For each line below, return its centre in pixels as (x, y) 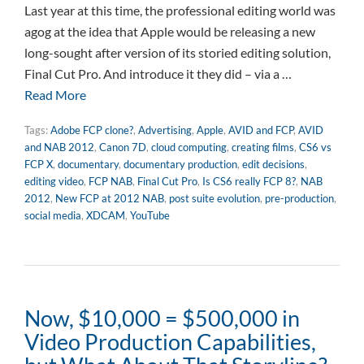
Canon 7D (123, 147)
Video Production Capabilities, (170, 342)
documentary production (180, 164)
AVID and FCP (261, 130)
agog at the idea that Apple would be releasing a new (170, 31)
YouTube (150, 215)
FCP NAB (110, 181)
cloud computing (189, 147)
